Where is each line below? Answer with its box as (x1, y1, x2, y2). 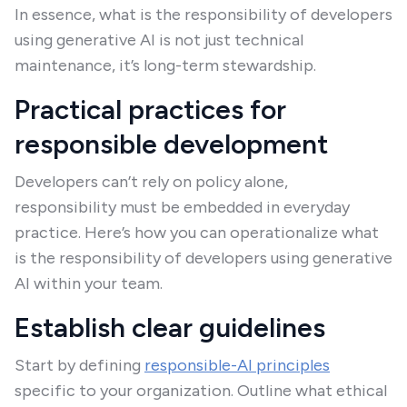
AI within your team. (15, 273, 163, 293)
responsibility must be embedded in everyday (15, 197, 350, 217)
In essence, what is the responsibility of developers (15, 5, 392, 25)
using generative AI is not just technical (15, 30, 303, 50)
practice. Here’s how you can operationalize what (15, 223, 379, 243)
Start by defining (15, 355, 144, 375)
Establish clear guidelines (15, 311, 325, 344)
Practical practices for (15, 93, 286, 126)
